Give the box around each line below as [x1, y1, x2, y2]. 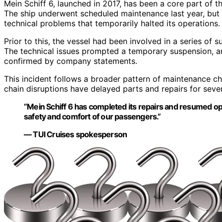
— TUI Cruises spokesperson [24, 129, 127, 140]
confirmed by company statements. [4, 56, 137, 66]
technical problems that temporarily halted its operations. [4, 18, 220, 29]
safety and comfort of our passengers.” [24, 111, 161, 122]
